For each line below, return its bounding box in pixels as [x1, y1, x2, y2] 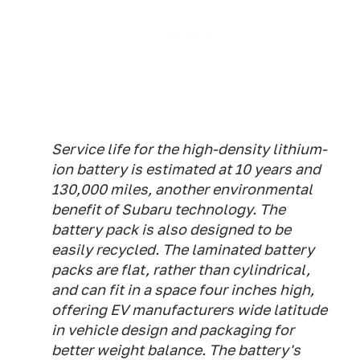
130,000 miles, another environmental [51, 181, 313, 198]
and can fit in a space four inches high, [51, 281, 314, 298]
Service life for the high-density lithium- [51, 141, 327, 157]
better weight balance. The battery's [51, 342, 301, 358]
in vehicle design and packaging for [51, 321, 294, 338]
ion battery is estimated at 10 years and [51, 161, 321, 178]
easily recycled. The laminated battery [51, 241, 314, 258]
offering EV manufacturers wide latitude [51, 301, 327, 318]
